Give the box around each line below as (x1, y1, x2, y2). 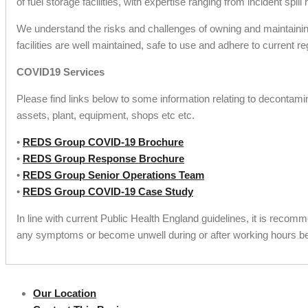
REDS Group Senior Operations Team (23, 169, 204, 181)
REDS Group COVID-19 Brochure (23, 136, 184, 148)
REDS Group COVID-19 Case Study (23, 186, 193, 198)
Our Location (33, 287, 96, 300)
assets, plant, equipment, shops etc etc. (16, 109, 195, 122)
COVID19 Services (16, 66, 104, 78)
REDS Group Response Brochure (23, 153, 184, 165)
